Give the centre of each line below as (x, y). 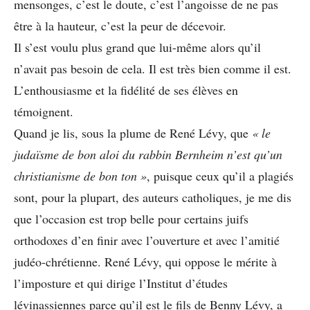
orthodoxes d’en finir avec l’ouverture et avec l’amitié (147, 240)
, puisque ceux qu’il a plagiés (220, 175)
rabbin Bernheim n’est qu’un (210, 154)
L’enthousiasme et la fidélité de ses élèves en (126, 90)
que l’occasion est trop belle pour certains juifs (131, 218)
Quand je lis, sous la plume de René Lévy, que (133, 133)
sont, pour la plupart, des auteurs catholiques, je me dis (153, 197)
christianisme (47, 175)
